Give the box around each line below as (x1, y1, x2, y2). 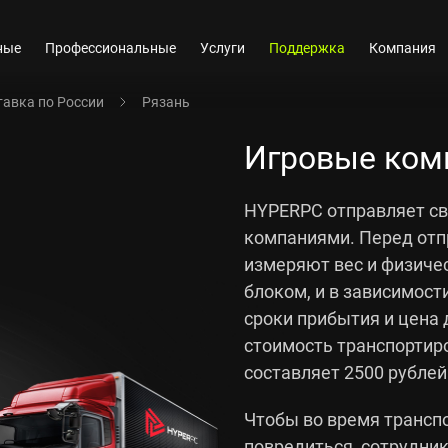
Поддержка (269, 38, 346, 57)
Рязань (142, 92, 190, 111)
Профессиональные (45, 38, 177, 57)
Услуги (200, 38, 246, 57)
